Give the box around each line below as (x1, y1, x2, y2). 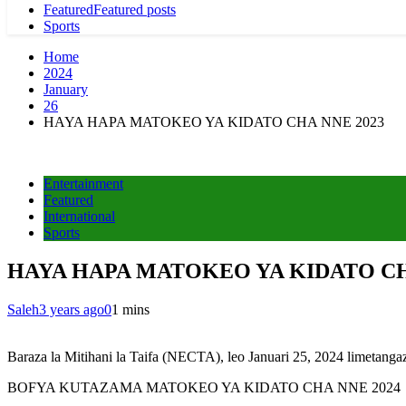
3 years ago (39, 301, 104, 317)
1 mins (111, 301, 150, 317)
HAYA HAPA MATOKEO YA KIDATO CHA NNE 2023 (43, 114, 384, 130)
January (43, 82, 88, 97)
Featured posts (93, 2, 176, 17)
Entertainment (43, 176, 123, 191)
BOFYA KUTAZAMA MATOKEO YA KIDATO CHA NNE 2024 (7, 379, 401, 395)
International (43, 208, 115, 224)
